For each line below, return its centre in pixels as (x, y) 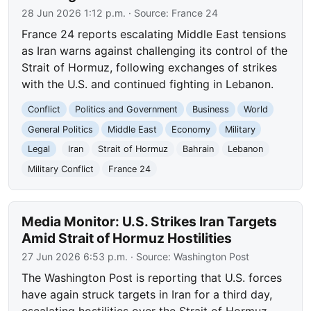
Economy (191, 129)
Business (210, 109)
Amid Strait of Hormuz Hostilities (127, 238)
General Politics (61, 129)
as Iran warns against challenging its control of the (155, 50)
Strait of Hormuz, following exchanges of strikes (150, 67)
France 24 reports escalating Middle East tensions (154, 34)
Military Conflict (61, 169)
